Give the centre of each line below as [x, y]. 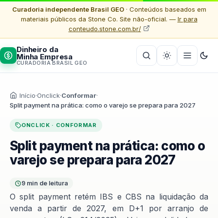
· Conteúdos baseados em [165, 9]
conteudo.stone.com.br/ [105, 29]
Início [27, 95]
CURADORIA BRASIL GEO [52, 63]
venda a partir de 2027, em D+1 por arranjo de [109, 208]
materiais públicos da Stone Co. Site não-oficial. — [99, 19]
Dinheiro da [37, 49]
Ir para [187, 19]
